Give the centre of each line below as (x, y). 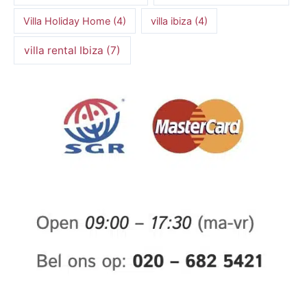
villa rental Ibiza (63, 50)
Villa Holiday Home (67, 21)
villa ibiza (172, 21)
